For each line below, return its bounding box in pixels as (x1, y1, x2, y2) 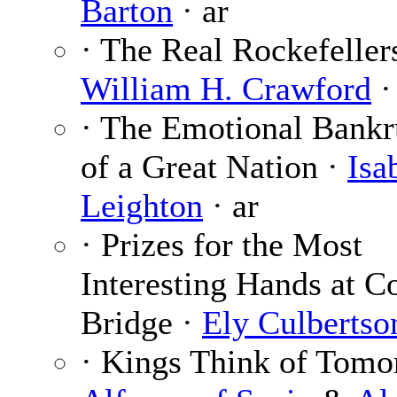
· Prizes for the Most (81, 226, 362, 264)
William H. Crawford (81, 70, 371, 108)
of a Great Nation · (81, 148, 347, 186)
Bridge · (81, 304, 202, 342)
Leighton (81, 187, 203, 225)
